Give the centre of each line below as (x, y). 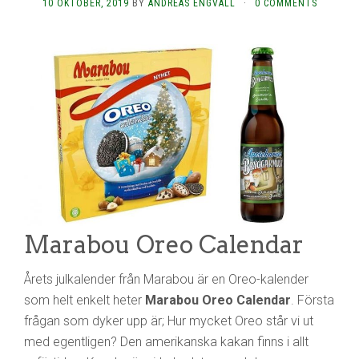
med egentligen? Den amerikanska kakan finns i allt (166, 342)
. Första (313, 301)
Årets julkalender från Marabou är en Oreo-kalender (166, 280)
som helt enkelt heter (85, 301)
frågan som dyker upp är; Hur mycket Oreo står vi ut (169, 321)
